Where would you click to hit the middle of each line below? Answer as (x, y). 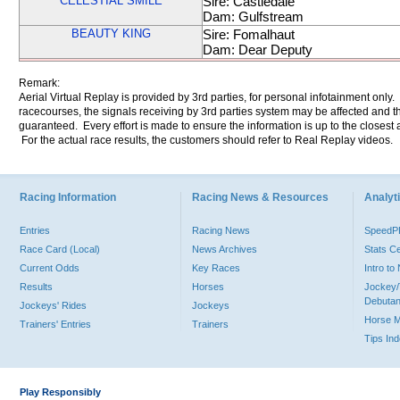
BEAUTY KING (111, 33)
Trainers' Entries (55, 324)
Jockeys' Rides (53, 305)
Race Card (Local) (60, 249)
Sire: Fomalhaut (249, 34)
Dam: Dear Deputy (258, 50)
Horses (208, 287)
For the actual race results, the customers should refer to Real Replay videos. (206, 140)
